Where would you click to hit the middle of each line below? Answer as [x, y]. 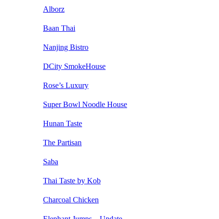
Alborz [54, 9]
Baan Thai [59, 28]
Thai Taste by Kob [72, 181]
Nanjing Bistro [66, 47]
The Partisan [62, 143]
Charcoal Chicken [71, 200]
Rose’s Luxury [66, 86]
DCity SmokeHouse [74, 66]
